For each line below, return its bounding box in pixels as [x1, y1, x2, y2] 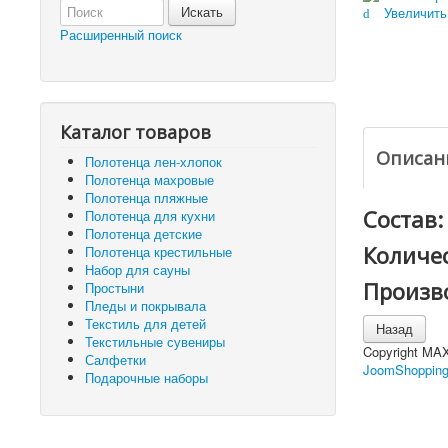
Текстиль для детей [85, 314, 206, 333]
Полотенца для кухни [85, 206, 215, 225]
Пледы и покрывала [85, 296, 206, 315]
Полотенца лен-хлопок [85, 152, 222, 171]
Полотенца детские [85, 224, 202, 243]
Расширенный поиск [60, 25, 182, 44]
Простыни [85, 278, 144, 297]
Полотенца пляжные [85, 188, 208, 207]
